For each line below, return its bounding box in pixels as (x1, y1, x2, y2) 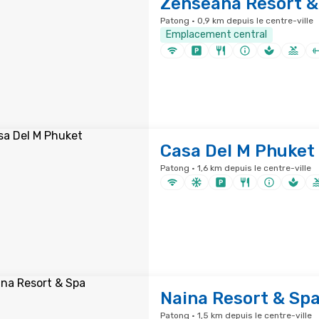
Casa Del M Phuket (159, 141, 315, 161)
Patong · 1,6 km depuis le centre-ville (159, 163, 311, 173)
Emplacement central (165, 28, 267, 41)
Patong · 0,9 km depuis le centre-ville (159, 16, 313, 26)
